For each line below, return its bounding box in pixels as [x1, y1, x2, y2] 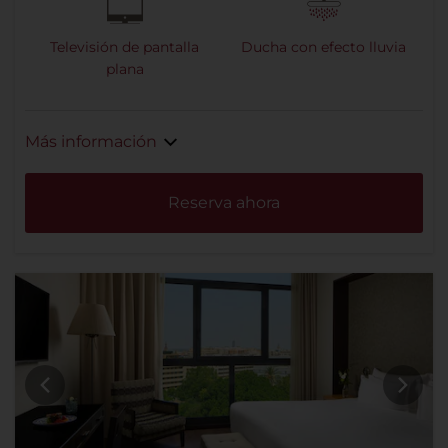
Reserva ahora [168, 193, 280, 213]
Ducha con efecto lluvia [241, 38, 406, 57]
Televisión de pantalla [50, 38, 199, 57]
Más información [25, 132, 157, 152]
